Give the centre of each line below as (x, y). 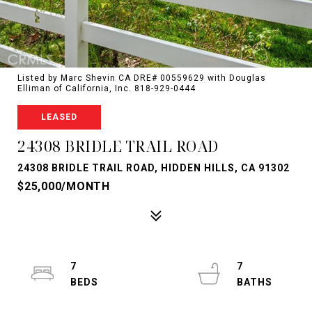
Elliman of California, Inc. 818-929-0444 (107, 88)
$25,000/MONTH (64, 186)
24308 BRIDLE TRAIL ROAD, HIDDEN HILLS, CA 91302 (154, 168)
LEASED (59, 117)
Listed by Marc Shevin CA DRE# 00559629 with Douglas (142, 78)
